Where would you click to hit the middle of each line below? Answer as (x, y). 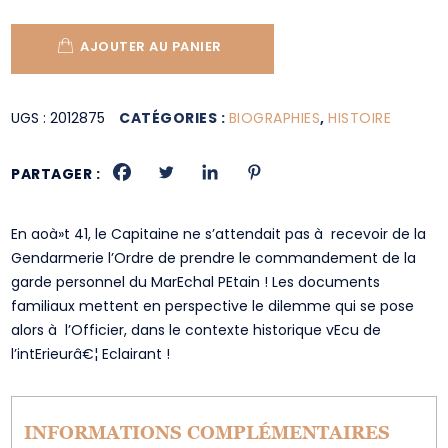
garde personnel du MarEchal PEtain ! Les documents (196, 282)
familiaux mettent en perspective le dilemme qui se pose (213, 306)
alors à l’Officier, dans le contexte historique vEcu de (196, 330)
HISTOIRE (360, 118)
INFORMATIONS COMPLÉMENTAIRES (207, 432)
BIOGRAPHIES (274, 118)
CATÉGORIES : (174, 118)
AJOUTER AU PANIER (151, 46)
